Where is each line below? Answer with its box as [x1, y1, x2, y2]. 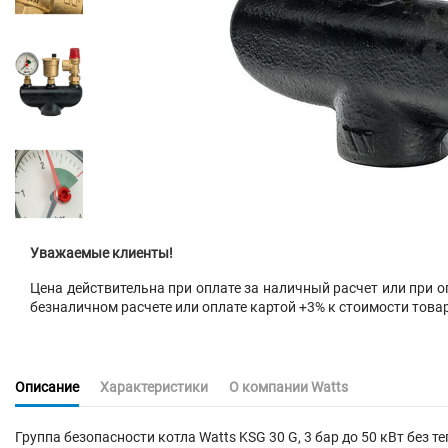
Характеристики [100, 379, 208, 396]
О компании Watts [229, 379, 348, 396]
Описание [15, 379, 79, 396]
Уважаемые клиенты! [30, 245, 173, 261]
